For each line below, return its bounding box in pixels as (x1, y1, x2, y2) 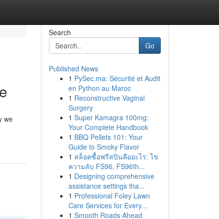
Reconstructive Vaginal (74, 93, 145, 103)
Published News (48, 64, 98, 73)
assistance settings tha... (68, 181, 145, 191)
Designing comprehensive (74, 171, 154, 181)
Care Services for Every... (68, 200, 147, 210)
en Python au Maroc (68, 83, 131, 93)
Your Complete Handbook (68, 122, 148, 132)
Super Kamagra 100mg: (74, 112, 149, 122)
